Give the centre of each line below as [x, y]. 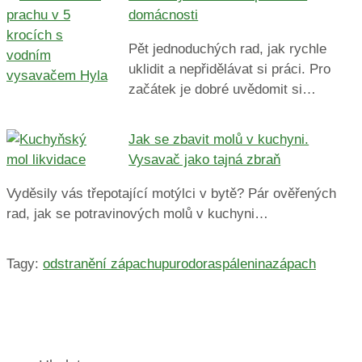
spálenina [244, 263]
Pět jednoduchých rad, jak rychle [228, 48]
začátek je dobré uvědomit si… [223, 89]
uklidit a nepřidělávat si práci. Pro [230, 69]
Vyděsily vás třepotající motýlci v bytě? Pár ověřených [171, 193]
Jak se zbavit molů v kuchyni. [219, 139]
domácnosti [164, 15]
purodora [188, 263]
